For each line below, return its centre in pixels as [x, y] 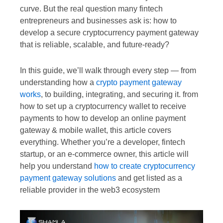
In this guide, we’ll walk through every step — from [108, 70]
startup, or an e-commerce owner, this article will [104, 154]
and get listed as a [149, 178]
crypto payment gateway [139, 82]
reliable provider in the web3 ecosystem [90, 190]
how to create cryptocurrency [145, 166]
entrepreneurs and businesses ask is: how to [98, 20]
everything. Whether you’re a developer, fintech [103, 142]
